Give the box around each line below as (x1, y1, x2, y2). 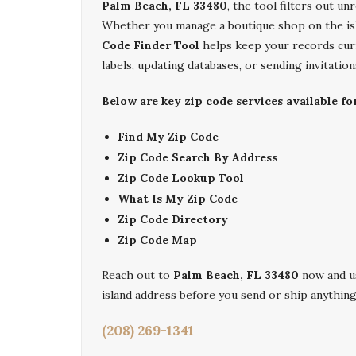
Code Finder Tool (102, 38, 199, 52)
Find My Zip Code (118, 130, 219, 144)
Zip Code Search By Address (118, 150, 277, 164)
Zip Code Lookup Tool (118, 171, 244, 185)
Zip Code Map (118, 233, 197, 247)
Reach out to (102, 268, 173, 282)
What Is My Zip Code (118, 192, 238, 206)
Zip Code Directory (118, 212, 228, 226)
